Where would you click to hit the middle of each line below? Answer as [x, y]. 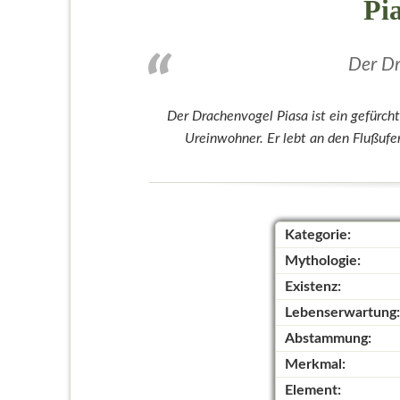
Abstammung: [328, 339]
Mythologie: [322, 261]
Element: [312, 391]
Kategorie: [317, 235]
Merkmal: [315, 365]
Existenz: [312, 287]
